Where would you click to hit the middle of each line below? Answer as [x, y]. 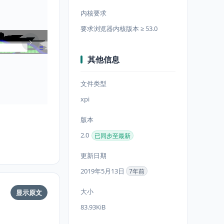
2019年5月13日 [103, 171]
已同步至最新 [112, 135]
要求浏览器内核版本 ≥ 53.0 [119, 28]
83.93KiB [93, 207]
